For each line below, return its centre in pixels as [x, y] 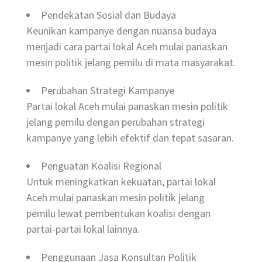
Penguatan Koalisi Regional [101, 166]
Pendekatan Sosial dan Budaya [108, 15]
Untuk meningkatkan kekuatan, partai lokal [121, 182]
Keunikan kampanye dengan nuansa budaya [121, 31]
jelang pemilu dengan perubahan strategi [116, 122]
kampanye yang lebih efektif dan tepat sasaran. [130, 138]
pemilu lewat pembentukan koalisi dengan [118, 213]
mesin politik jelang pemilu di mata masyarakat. [131, 63]
